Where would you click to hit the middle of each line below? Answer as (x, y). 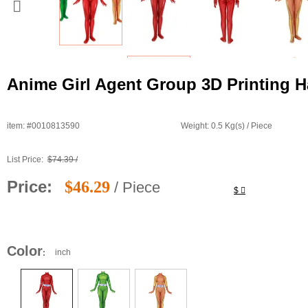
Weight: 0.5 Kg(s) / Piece (227, 126)
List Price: (27, 160)
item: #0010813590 (43, 126)
